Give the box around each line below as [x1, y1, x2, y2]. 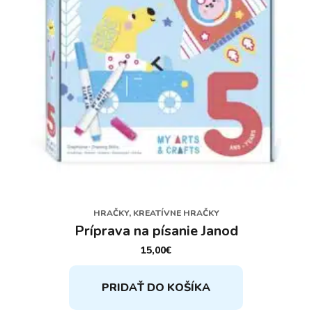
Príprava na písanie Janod [74, 221, 238, 240]
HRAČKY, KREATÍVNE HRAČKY [93, 207, 219, 219]
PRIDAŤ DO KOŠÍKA [102, 279, 210, 295]
